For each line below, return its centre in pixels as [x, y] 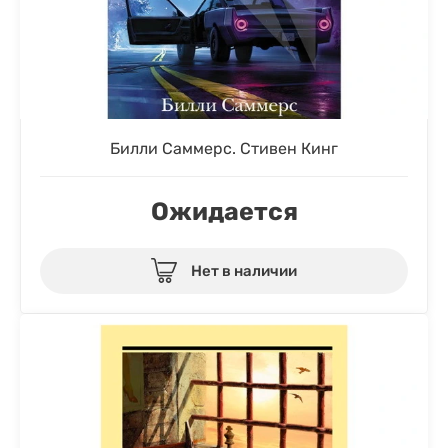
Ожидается [224, 211]
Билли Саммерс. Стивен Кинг [224, 148]
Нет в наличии [244, 270]
